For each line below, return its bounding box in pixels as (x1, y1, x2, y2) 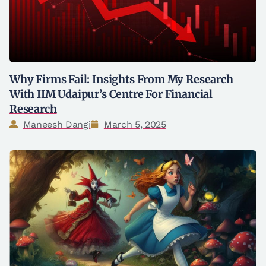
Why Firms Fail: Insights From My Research (9, 72, 233, 86)
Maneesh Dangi (23, 118, 91, 130)
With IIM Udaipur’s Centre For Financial (9, 87, 213, 101)
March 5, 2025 (103, 118, 166, 130)
